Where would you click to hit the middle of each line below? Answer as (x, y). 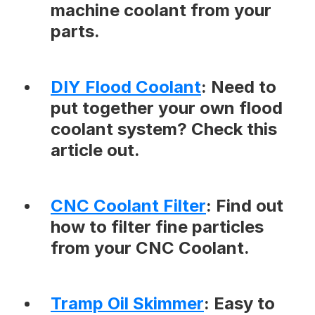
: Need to (239, 87)
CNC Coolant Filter (128, 206)
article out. (95, 150)
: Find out (245, 206)
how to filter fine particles (157, 227)
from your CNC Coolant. (150, 248)
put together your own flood (167, 108)
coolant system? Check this (164, 129)
